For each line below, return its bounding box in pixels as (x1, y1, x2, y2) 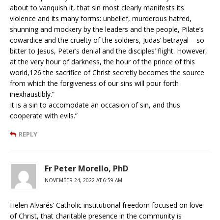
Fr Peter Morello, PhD (45, 163, 128, 174)
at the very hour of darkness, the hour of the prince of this (10, 56, 195, 66)
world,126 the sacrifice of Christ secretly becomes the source (10, 67, 204, 77)
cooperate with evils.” (10, 110, 78, 120)
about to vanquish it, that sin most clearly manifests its (10, 2, 184, 12)
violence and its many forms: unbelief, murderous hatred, (10, 13, 192, 23)
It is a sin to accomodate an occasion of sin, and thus (10, 100, 180, 110)
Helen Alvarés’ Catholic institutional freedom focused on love (10, 200, 203, 210)
